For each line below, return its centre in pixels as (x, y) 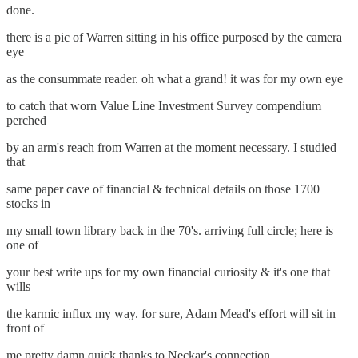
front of (25, 328)
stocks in (28, 203)
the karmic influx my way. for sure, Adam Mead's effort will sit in (171, 314)
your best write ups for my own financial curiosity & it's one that (168, 272)
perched (26, 120)
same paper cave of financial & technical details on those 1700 (163, 189)
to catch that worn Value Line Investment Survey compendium (164, 106)
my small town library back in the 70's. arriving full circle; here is (170, 231)
